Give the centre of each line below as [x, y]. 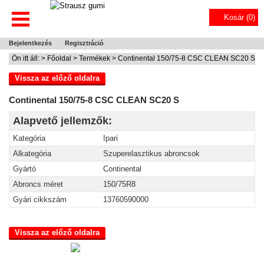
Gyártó [24, 169]
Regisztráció [84, 43]
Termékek [95, 58]
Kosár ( [236, 17]
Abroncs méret [38, 184]
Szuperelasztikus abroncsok [151, 154]
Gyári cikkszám [40, 199]
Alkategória [32, 154]
